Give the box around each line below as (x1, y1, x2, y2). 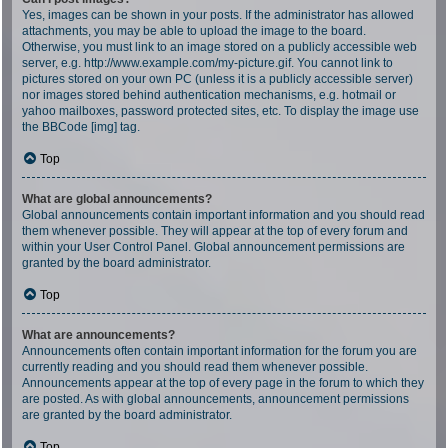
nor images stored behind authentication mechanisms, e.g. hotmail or (22, 88, 396, 102)
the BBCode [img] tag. (22, 120, 140, 134)
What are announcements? (22, 328, 175, 342)
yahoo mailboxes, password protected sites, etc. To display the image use (22, 104, 419, 118)
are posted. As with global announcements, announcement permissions (22, 392, 409, 406)
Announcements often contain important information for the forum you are (22, 344, 417, 358)
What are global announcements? (22, 192, 212, 206)
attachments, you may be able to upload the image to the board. (22, 24, 366, 38)
